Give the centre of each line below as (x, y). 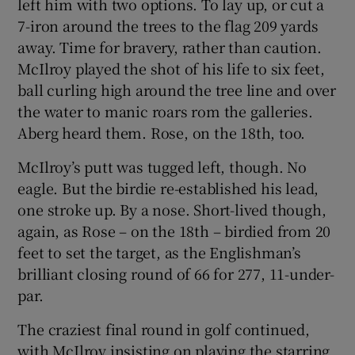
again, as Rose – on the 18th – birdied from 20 (174, 230)
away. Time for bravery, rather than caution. (170, 46)
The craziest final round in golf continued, (164, 328)
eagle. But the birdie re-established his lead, (168, 187)
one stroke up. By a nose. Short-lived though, (172, 209)
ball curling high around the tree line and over (177, 89)
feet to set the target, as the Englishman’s (159, 252)
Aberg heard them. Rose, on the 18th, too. (162, 132)
